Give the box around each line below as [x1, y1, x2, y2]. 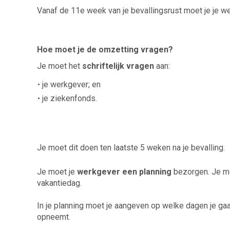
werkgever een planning [77, 166, 171, 177]
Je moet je [37, 166, 77, 177]
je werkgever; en [42, 79, 101, 89]
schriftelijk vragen [82, 61, 154, 71]
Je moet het [37, 61, 82, 71]
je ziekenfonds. [42, 93, 97, 103]
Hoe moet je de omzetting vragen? [37, 44, 173, 54]
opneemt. [37, 212, 70, 222]
